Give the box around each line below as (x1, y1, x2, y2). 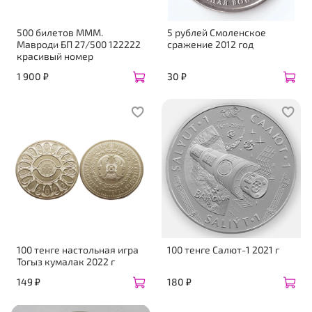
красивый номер (17, 50, 93, 63)
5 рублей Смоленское (167, 26, 266, 39)
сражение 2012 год (167, 38, 253, 51)
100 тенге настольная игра (17, 244, 139, 256)
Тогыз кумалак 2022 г (17, 256, 115, 268)
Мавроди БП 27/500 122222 (17, 38, 61, 51)
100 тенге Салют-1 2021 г (167, 244, 279, 256)
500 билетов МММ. (17, 26, 103, 39)
